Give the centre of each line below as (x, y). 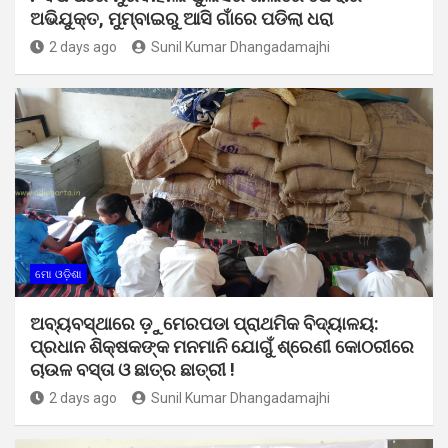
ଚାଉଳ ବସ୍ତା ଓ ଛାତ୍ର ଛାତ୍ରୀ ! (132, 369)
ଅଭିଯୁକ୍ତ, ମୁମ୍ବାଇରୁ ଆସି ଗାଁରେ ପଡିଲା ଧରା (181, 18)
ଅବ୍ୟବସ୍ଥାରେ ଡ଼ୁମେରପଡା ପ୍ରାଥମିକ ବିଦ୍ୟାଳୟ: (204, 323)
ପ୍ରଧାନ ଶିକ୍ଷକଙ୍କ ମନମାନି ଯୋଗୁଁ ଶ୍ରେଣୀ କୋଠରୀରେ (222, 346)
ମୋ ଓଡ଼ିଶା (58, 274)
